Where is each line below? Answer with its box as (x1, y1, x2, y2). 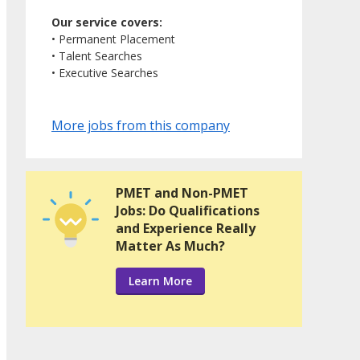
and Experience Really (116, 219, 256, 238)
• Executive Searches (51, 65, 158, 81)
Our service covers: (51, 14, 162, 31)
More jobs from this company (51, 117, 230, 135)
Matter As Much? (116, 237, 225, 256)
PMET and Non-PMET (116, 184, 248, 202)
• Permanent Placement (51, 31, 175, 47)
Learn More (129, 273, 192, 289)
